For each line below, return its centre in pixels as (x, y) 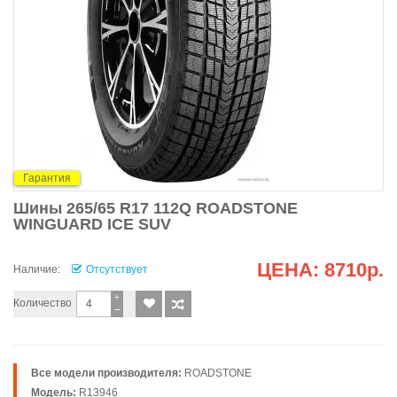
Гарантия (47, 178)
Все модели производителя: (106, 373)
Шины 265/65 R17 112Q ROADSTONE (156, 208)
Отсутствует (117, 269)
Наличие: (37, 269)
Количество (43, 303)
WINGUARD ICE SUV (92, 224)
